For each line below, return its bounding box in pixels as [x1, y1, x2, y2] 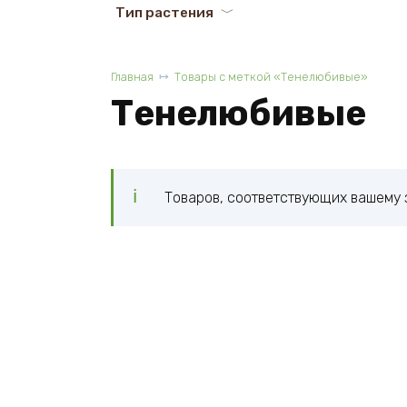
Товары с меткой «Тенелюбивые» [174, 70, 368, 84]
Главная [111, 70, 154, 84]
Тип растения [115, 5, 213, 22]
